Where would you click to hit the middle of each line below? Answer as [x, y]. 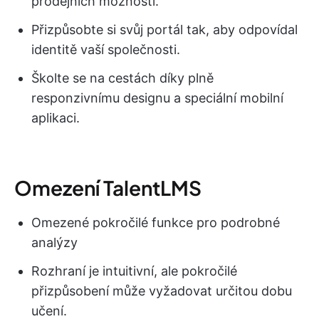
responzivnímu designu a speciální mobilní [157, 98]
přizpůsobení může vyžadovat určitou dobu [162, 291]
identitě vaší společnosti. [106, 49]
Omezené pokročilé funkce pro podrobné [156, 222]
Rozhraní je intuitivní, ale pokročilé [134, 271]
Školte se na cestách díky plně [122, 78]
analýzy [54, 242]
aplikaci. [56, 117]
